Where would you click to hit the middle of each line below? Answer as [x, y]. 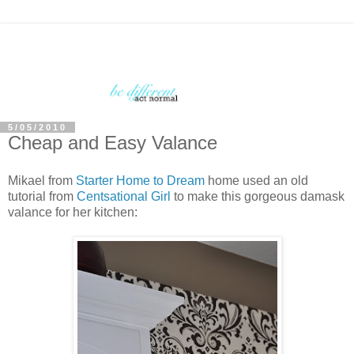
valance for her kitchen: [73, 212]
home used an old [256, 180]
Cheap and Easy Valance [113, 142]
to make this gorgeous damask [258, 196]
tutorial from [42, 196]
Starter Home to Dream [140, 180]
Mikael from [42, 180]
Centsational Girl [124, 196]
